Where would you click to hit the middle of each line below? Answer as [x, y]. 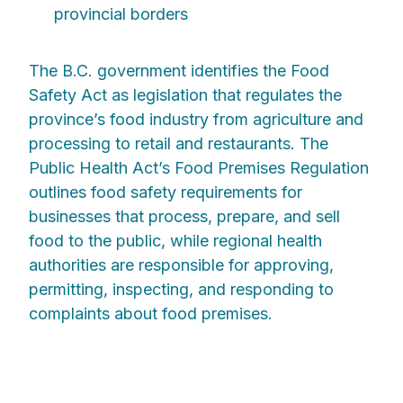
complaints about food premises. [153, 314]
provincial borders [121, 14]
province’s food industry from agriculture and [196, 120]
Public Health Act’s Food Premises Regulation [199, 168]
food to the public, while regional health [175, 241]
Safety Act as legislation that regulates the [185, 95]
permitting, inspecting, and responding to [181, 290]
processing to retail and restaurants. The [179, 144]
